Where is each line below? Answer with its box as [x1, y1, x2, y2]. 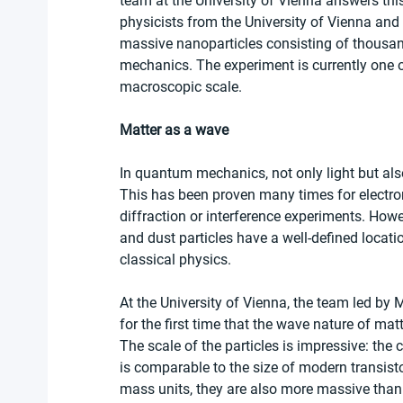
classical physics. [120, 251, 231, 269]
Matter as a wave [120, 121, 228, 139]
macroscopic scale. [120, 78, 246, 96]
